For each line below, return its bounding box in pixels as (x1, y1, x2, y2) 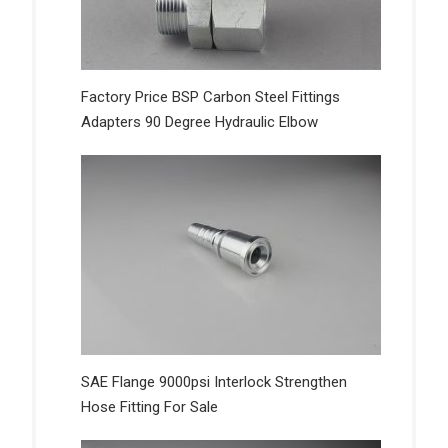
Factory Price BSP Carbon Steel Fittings (80, 88, 340, 107)
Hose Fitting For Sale (80, 398, 218, 417)
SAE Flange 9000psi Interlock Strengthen (80, 373, 347, 392)
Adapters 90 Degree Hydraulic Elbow (80, 113, 318, 132)
